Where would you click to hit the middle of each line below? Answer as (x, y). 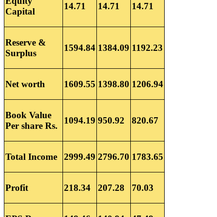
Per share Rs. (31, 126)
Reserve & (26, 43)
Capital (20, 12)
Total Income (31, 157)
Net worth (25, 84)
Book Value (28, 115)
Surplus (21, 53)
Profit (17, 188)
